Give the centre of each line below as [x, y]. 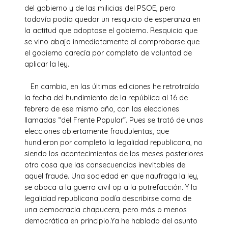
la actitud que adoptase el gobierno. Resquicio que [111, 30]
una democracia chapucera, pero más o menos [106, 209]
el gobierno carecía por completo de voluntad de [108, 53]
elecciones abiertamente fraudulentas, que [97, 131]
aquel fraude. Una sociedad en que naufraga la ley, [111, 176]
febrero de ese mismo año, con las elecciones [102, 109]
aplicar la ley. [47, 64]
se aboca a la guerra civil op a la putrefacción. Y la [111, 187]
